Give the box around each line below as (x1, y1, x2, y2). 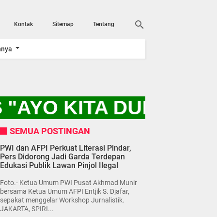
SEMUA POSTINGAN (10, 125, 90, 136)
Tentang (93, 21, 114, 28)
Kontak (14, 21, 33, 28)
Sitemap (52, 21, 74, 28)
